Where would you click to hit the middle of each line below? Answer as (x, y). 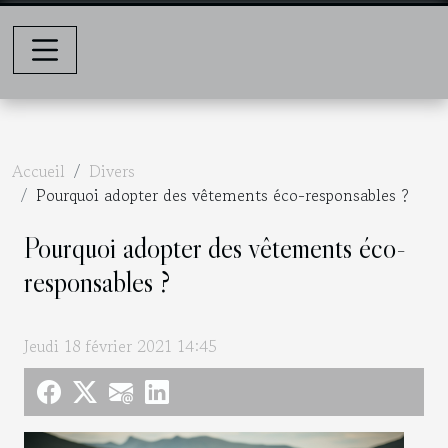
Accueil (38, 170)
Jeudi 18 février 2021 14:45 (120, 346)
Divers (112, 170)
